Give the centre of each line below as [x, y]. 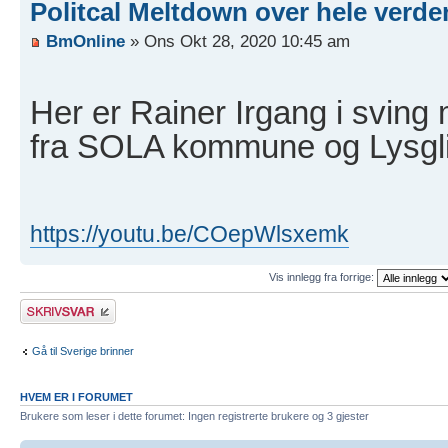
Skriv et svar [51, 305]
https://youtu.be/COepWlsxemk [189, 234]
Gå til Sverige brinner [83, 350]
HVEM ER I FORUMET [76, 397]
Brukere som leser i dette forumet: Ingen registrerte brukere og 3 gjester [194, 416]
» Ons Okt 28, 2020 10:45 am [237, 41]
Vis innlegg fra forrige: [322, 276]
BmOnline [85, 41]
